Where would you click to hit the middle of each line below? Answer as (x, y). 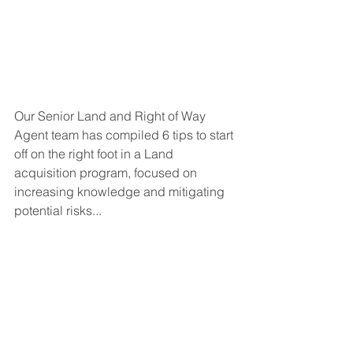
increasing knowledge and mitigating (121, 191)
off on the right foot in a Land (95, 154)
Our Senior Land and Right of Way (111, 116)
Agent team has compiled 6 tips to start (125, 135)
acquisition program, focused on (107, 173)
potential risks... (58, 210)
